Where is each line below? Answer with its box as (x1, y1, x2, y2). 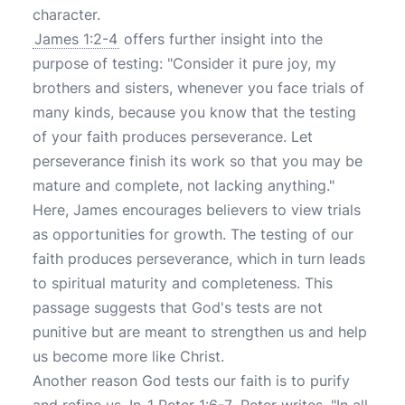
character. (33, 5, 100, 24)
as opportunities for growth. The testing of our (33, 225, 353, 243)
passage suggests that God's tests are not (33, 298, 323, 316)
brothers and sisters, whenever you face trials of (33, 79, 364, 97)
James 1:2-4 (34, 30, 118, 48)
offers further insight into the (119, 30, 323, 48)
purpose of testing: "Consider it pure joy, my (33, 54, 336, 72)
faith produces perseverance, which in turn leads (33, 250, 365, 268)
